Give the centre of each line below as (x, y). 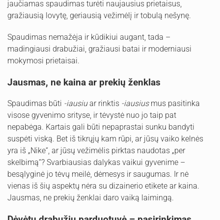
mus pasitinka (174, 103)
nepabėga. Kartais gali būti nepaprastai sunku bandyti (101, 127)
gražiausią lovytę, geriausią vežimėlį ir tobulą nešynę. (99, 15)
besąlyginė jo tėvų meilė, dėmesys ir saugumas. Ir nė (98, 174)
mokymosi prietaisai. (44, 60)
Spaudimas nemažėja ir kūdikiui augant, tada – (89, 37)
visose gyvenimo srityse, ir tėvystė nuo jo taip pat (92, 115)
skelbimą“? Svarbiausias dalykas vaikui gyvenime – (96, 162)
